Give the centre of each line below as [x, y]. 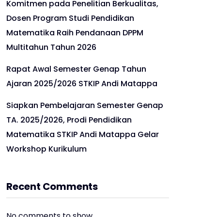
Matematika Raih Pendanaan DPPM [75, 33]
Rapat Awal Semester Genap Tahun [76, 69]
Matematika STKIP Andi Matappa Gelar [83, 134]
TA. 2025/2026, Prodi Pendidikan [69, 120]
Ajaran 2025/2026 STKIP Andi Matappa [82, 84]
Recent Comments [52, 186]
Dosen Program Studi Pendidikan [70, 18]
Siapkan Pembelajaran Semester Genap [85, 105]
